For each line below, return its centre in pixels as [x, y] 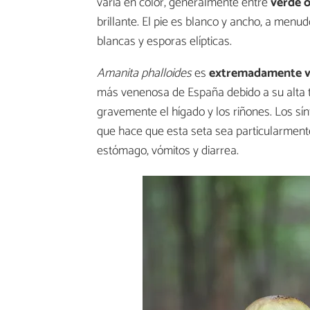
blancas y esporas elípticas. [164, 42]
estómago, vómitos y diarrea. [168, 151]
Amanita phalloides [144, 74]
